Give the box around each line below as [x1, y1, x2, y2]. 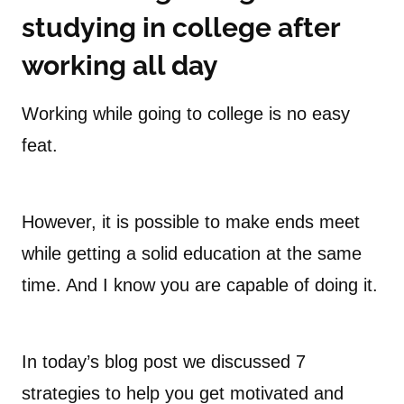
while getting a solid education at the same [22, 243, 362, 264]
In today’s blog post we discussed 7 [22, 352, 306, 372]
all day [126, 50, 218, 82]
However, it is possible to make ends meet [22, 212, 360, 233]
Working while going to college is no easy [22, 104, 350, 124]
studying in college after [22, 12, 340, 44]
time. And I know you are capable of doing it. [22, 275, 378, 296]
